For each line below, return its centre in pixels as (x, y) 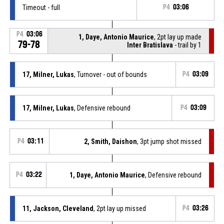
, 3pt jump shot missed (169, 141)
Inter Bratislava (150, 45)
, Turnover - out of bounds (110, 74)
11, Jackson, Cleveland (58, 208)
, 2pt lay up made (178, 37)
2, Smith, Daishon (111, 141)
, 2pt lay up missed (119, 208)
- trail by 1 (187, 45)
